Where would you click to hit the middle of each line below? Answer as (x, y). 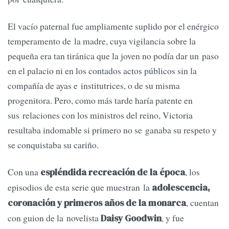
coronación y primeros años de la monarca (97, 203)
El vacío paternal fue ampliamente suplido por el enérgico (113, 26)
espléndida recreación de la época (112, 173)
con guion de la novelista (54, 218)
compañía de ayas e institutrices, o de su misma (94, 86)
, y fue (173, 218)
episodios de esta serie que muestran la (80, 187)
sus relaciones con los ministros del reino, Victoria (100, 115)
